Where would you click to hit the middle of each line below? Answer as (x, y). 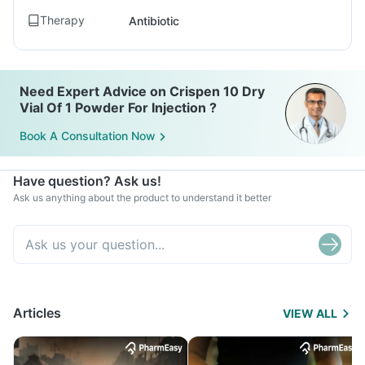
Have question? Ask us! (87, 181)
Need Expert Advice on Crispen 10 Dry (142, 91)
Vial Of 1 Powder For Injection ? (118, 108)
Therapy (62, 20)
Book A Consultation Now (88, 136)
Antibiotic (154, 20)
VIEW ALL (310, 313)
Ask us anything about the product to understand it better (142, 198)
